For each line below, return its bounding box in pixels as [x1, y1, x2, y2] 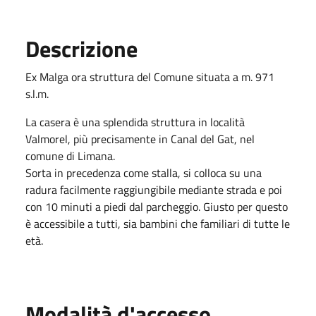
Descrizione [25, 31, 138, 66]
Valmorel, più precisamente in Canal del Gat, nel [25, 130, 255, 147]
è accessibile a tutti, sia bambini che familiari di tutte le [25, 214, 290, 232]
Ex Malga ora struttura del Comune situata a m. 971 [25, 68, 274, 85]
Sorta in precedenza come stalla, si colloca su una [25, 164, 262, 181]
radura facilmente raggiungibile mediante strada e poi [25, 181, 282, 198]
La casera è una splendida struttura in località [25, 113, 245, 130]
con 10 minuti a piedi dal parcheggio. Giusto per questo [25, 197, 288, 215]
